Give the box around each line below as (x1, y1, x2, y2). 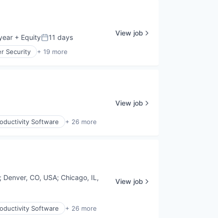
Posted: (40, 36, 68, 47)
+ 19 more (37, 48, 68, 56)
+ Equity (13, 33, 41, 42)
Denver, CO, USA (3, 173, 57, 182)
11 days (49, 33, 73, 42)
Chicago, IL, (61, 173, 99, 182)
